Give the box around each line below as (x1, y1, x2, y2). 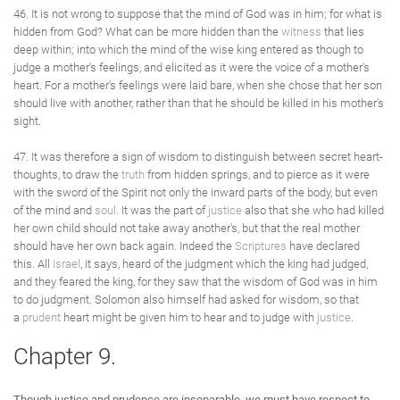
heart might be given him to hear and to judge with (61, 311, 317, 324)
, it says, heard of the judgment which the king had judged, (80, 257, 368, 271)
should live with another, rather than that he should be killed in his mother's (13, 96, 384, 110)
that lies (321, 25, 364, 38)
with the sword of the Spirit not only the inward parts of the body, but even (13, 186, 378, 199)
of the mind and (13, 204, 95, 217)
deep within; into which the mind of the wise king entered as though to (13, 43, 363, 56)
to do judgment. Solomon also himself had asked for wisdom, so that (13, 293, 359, 306)
